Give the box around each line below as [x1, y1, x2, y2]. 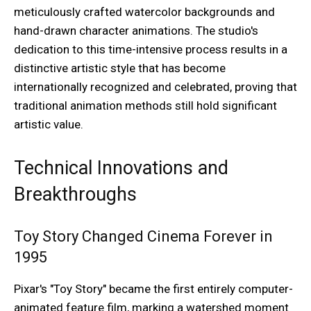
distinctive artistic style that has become [14, 61, 226, 76]
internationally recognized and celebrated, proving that [14, 80, 297, 94]
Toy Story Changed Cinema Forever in [14, 228, 273, 246]
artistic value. [14, 117, 83, 132]
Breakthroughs [14, 183, 137, 206]
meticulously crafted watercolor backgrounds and [14, 5, 275, 19]
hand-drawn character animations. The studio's [14, 24, 258, 38]
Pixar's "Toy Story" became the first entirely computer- [14, 282, 293, 296]
